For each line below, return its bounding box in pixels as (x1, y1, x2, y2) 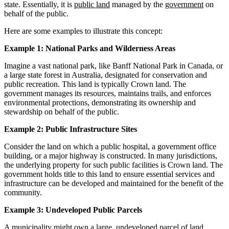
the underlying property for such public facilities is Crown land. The (4, 160, 223, 169)
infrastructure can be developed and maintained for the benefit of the (4, 178, 223, 188)
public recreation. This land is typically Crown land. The (4, 79, 186, 88)
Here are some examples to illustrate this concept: (4, 26, 163, 35)
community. (4, 188, 42, 197)
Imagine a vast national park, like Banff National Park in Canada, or (4, 61, 223, 70)
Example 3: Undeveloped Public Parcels (4, 205, 142, 214)
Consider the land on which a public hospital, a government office (4, 142, 216, 151)
